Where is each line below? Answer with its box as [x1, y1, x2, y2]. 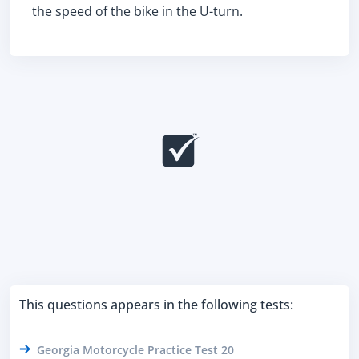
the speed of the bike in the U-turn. [32, 2, 243, 20]
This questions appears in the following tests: [19, 296, 293, 313]
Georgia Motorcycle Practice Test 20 [37, 341, 234, 357]
